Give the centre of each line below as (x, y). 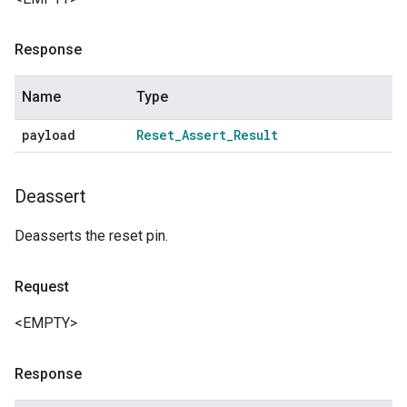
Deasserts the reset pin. (91, 235)
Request (42, 286)
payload (49, 134)
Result (256, 134)
